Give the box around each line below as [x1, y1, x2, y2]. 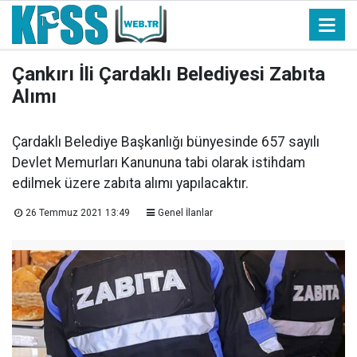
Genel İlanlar [157, 207, 213, 218]
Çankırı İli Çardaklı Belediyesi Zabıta [12, 63, 325, 85]
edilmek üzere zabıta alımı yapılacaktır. [12, 175, 249, 191]
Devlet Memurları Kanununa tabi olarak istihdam [12, 155, 305, 171]
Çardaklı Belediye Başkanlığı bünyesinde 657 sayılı [12, 134, 320, 150]
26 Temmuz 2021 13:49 [25, 207, 130, 218]
